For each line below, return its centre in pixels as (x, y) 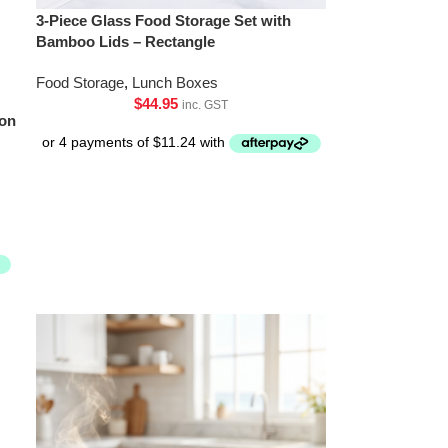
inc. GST (205, 104)
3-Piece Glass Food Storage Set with (164, 20)
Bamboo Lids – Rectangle (126, 41)
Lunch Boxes (175, 82)
